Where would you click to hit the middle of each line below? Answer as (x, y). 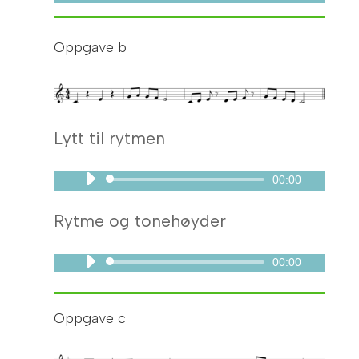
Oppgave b (91, 47)
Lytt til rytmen (110, 138)
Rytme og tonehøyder (140, 220)
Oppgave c (90, 318)
